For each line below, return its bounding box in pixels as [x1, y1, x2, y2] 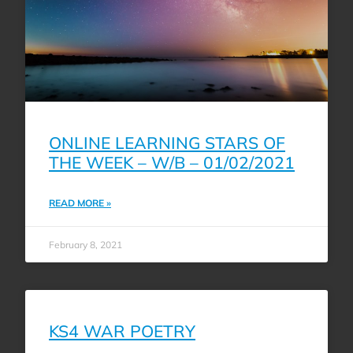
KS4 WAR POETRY [49, 320, 195, 341]
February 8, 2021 [49, 238, 122, 251]
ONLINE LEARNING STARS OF [49, 132, 285, 153]
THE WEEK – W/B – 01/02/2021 [49, 151, 295, 173]
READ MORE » [49, 196, 111, 209]
